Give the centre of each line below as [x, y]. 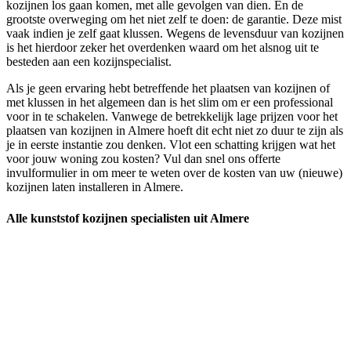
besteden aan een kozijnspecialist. [89, 62]
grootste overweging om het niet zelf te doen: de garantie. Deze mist [174, 20]
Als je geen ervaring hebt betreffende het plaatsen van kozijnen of [168, 89]
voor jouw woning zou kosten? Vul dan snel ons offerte [143, 159]
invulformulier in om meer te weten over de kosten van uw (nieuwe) [174, 173]
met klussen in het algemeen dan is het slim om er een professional [170, 103]
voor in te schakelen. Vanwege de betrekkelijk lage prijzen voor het [172, 117]
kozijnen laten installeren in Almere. [95, 187]
